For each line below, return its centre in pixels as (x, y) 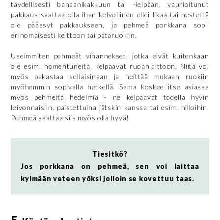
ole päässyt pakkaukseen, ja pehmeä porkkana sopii (110, 25)
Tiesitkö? (110, 154)
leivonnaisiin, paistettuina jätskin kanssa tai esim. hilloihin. (110, 107)
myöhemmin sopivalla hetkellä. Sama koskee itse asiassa (110, 86)
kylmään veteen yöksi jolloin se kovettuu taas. (108, 178)
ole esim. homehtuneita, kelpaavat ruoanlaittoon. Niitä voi (110, 66)
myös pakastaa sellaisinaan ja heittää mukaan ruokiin (110, 76)
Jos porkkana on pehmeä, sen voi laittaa (110, 166)
